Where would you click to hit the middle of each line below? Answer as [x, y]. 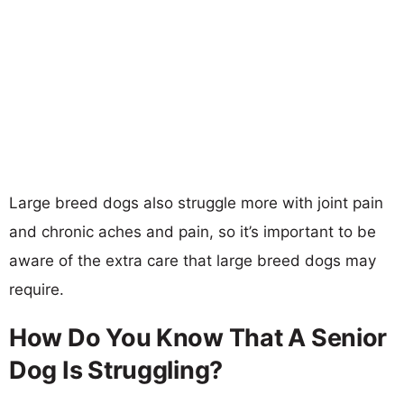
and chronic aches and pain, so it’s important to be [193, 231]
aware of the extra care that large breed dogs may [193, 260]
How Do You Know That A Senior [198, 337]
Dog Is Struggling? [116, 370]
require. [37, 289]
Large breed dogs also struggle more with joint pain [196, 202]
